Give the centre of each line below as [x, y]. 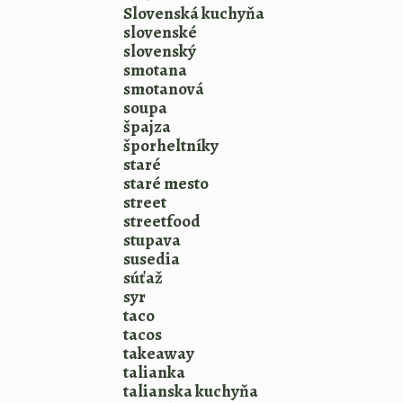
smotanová [164, 89]
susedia [152, 259]
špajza [147, 127]
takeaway [159, 354]
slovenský [160, 51]
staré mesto [166, 184]
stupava [152, 240]
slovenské [160, 32]
